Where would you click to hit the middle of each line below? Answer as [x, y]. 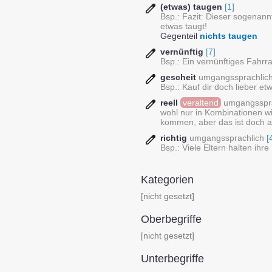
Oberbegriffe [171, 219]
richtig [174, 138]
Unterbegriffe [172, 259]
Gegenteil [180, 36]
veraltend [201, 103]
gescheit [178, 77]
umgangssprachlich [227, 138]
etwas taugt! [184, 26]
